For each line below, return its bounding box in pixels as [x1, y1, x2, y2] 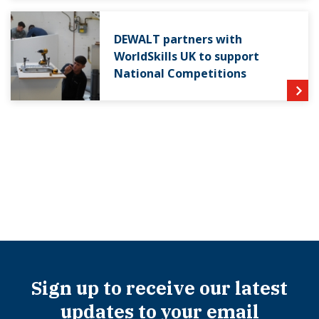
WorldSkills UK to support [114, 48, 260, 65]
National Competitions [114, 66, 247, 82]
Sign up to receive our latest [31, 276, 288, 300]
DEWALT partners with [114, 31, 243, 48]
